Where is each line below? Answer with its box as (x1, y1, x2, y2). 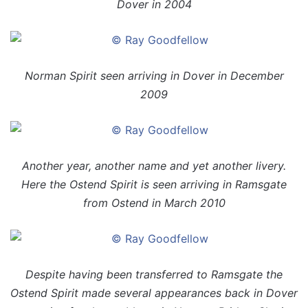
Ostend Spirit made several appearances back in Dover (10, 285, 298, 300)
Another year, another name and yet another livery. (22, 158, 286, 173)
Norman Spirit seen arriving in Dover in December (24, 68, 284, 82)
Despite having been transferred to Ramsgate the (25, 267, 283, 281)
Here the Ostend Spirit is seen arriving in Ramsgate (21, 177, 287, 191)
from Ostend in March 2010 (82, 195, 225, 210)
